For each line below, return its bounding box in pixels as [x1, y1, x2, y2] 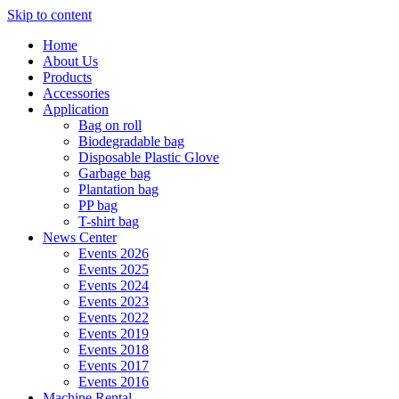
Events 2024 [78, 278, 149, 293]
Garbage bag [78, 166, 151, 181]
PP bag [78, 198, 118, 213]
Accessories [43, 85, 110, 101]
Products [43, 69, 92, 85]
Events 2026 [78, 246, 149, 261]
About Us [43, 53, 98, 69]
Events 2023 [78, 294, 149, 309]
